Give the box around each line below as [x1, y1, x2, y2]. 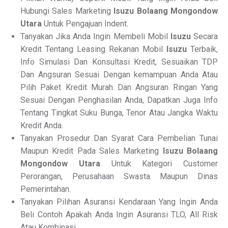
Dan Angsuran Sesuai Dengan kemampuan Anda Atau [20, 70, 218, 79]
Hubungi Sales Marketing [20, 6, 114, 16]
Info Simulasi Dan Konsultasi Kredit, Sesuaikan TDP [20, 57, 218, 67]
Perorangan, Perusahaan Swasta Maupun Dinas [20, 172, 218, 181]
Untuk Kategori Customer [100, 159, 218, 168]
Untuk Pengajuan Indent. [42, 19, 128, 28]
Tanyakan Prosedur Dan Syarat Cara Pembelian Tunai [20, 133, 218, 143]
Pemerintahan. [20, 184, 71, 194]
